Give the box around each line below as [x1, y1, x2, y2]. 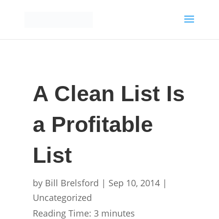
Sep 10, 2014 [109, 177, 160, 189]
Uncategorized [33, 192, 92, 203]
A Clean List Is [33, 81, 185, 106]
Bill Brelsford [45, 177, 99, 189]
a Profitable [33, 112, 153, 137]
